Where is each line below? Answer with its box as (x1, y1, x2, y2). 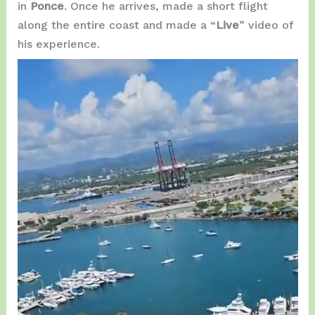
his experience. (17, 37, 100, 51)
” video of (238, 18, 293, 32)
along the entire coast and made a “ (17, 18, 216, 32)
